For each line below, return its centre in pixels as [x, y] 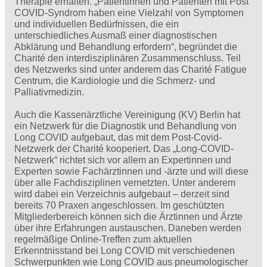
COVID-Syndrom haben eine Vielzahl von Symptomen [129, 13]
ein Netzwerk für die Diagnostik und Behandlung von [125, 126]
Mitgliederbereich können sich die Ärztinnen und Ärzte [128, 216]
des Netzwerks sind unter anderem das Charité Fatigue [131, 69]
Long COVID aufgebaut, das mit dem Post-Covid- [118, 137]
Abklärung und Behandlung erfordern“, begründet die [126, 46]
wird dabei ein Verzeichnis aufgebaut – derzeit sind [122, 194]
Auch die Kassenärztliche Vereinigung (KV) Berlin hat [127, 114]
